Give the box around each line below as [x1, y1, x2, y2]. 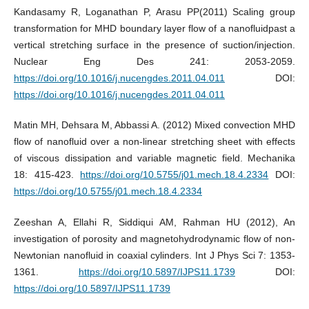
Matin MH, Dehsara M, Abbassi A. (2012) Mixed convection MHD [13, 119, 296, 131]
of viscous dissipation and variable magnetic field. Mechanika [13, 152, 296, 164]
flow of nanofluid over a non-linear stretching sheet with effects [13, 136, 296, 148]
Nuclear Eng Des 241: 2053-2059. [13, 56, 296, 68]
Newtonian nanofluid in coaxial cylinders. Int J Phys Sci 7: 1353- [13, 249, 296, 261]
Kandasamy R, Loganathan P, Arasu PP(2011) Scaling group [13, 6, 296, 18]
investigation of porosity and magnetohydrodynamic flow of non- [13, 232, 296, 244]
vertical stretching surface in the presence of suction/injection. [13, 39, 296, 51]
